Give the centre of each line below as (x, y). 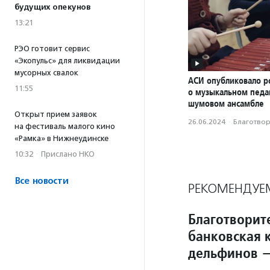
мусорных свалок (46, 73)
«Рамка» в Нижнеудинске (61, 138)
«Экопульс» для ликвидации (67, 61)
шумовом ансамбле (226, 104)
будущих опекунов (52, 7)
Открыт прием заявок (56, 114)
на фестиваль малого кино (65, 126)
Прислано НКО (68, 154)
